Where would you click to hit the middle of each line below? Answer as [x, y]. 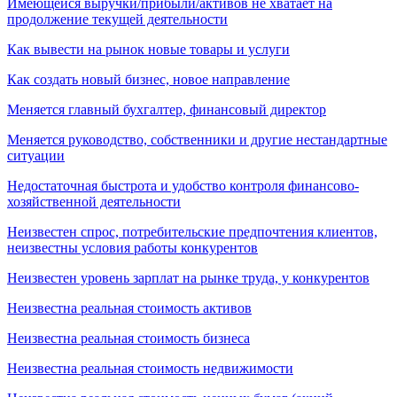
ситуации [36, 155]
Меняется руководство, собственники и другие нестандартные [197, 139]
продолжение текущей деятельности [117, 19]
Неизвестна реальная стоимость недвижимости [150, 368]
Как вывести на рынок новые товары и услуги [148, 49]
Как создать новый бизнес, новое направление [148, 79]
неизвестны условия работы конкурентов [132, 247]
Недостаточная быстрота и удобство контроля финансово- [183, 185]
